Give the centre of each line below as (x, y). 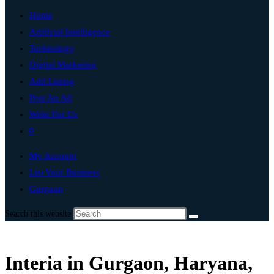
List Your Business (65, 172)
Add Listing (52, 81)
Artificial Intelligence (70, 32)
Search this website (39, 214)
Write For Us (54, 114)
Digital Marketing (63, 65)
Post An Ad (51, 98)
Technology (52, 48)
